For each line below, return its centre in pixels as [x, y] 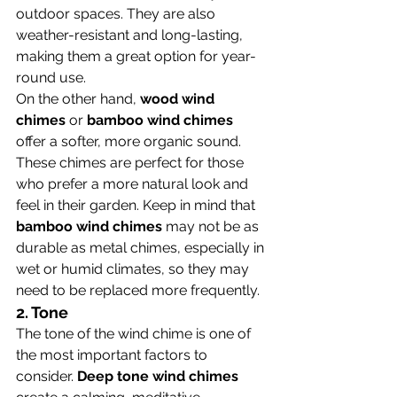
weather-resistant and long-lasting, [131, 35]
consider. [47, 376]
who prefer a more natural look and [134, 184]
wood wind [179, 99]
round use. [51, 78]
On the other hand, [78, 99]
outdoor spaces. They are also [117, 14]
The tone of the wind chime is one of [135, 334]
